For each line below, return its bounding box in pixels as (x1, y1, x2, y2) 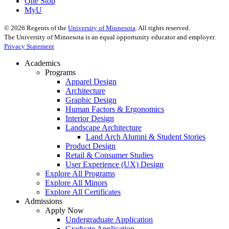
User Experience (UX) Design (65, 160, 164, 169)
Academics (25, 59, 60, 68)
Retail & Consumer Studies (65, 151, 153, 160)
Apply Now (45, 206, 84, 215)
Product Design (65, 142, 116, 151)
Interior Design (65, 114, 114, 123)
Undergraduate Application (65, 215, 153, 224)
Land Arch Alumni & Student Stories (86, 132, 205, 142)
